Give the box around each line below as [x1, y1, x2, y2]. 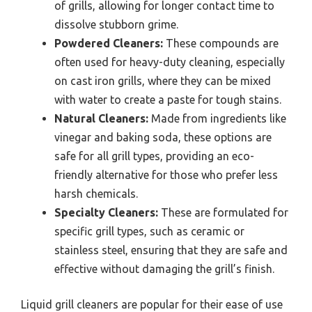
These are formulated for [158, 206, 288, 219]
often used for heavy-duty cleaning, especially [54, 56, 285, 69]
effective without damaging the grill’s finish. [54, 263, 274, 276]
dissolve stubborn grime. [54, 18, 178, 31]
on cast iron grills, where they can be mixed [54, 75, 271, 88]
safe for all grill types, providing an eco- [54, 150, 254, 163]
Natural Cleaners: [54, 112, 148, 125]
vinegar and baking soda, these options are [54, 131, 272, 144]
